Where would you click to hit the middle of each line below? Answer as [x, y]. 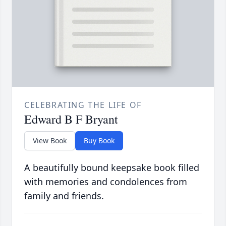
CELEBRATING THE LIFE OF [83, 105]
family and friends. [64, 196]
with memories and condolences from [106, 182]
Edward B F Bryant [71, 119]
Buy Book [99, 141]
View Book [50, 141]
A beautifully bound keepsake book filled [112, 168]
